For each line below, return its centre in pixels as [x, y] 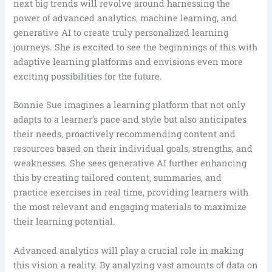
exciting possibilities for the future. [88, 76]
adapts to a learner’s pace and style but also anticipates [130, 120]
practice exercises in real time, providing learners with [131, 192]
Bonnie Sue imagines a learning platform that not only [130, 105]
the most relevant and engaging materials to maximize [130, 207]
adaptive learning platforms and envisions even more [128, 61]
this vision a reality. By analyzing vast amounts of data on [136, 265]
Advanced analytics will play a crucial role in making [129, 250]
